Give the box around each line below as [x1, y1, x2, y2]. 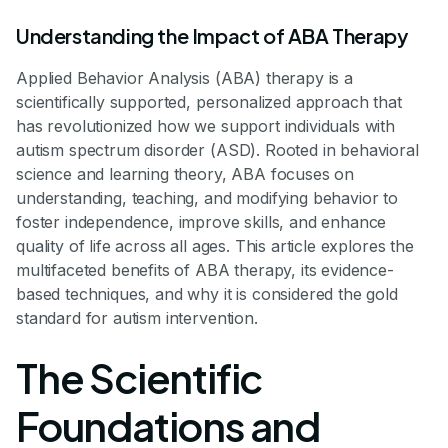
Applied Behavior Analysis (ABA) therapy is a [16, 67, 353, 88]
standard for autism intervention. [16, 307, 258, 328]
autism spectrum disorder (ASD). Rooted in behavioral [16, 139, 419, 160]
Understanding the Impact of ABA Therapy [16, 22, 408, 48]
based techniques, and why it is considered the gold [16, 283, 398, 304]
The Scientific [16, 351, 263, 403]
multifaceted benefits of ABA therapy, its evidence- [16, 259, 394, 280]
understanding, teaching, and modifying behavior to [16, 187, 398, 208]
